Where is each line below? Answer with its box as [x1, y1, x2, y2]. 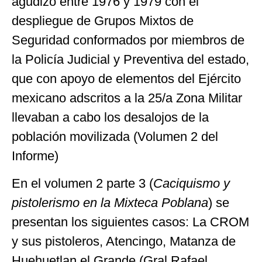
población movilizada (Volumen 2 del [12, 129, 218, 144]
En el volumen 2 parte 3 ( [12, 176, 153, 191]
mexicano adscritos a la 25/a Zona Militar [12, 91, 242, 106]
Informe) [12, 149, 58, 164]
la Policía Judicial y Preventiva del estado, [12, 52, 249, 67]
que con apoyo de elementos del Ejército [12, 71, 241, 87]
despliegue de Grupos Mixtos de [12, 13, 194, 29]
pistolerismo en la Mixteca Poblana [12, 195, 208, 211]
